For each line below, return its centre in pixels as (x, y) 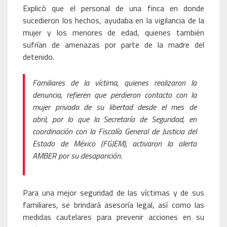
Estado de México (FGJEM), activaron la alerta (115, 143)
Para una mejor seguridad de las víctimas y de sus (113, 193)
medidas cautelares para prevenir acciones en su (113, 217)
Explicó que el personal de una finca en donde (113, 8)
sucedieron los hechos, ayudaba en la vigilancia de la (113, 20)
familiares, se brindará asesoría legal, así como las (113, 205)
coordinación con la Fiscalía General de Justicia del (115, 131)
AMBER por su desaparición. (77, 156)
